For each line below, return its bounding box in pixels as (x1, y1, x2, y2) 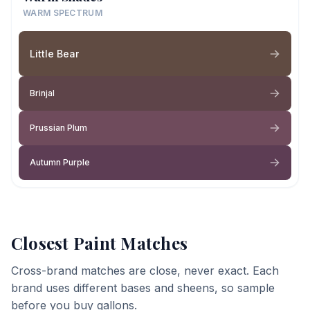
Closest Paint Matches (11, 232, 188, 254)
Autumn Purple (30, 157, 90, 167)
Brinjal (30, 88, 55, 98)
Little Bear (30, 47, 79, 60)
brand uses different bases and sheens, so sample (11, 281, 275, 295)
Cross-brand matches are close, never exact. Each (11, 264, 279, 277)
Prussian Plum (30, 122, 87, 133)
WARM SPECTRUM (23, 8, 102, 18)
